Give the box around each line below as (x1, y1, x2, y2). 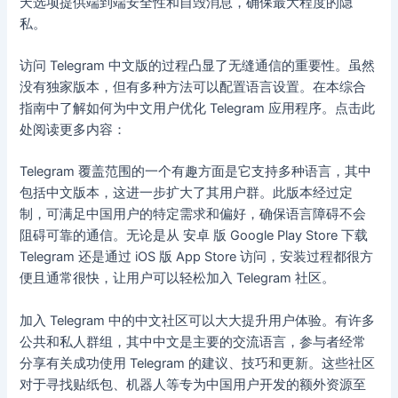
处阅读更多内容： (20, 121, 127, 138)
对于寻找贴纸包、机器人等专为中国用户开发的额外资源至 (20, 376, 367, 393)
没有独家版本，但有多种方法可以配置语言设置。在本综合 (20, 78, 367, 95)
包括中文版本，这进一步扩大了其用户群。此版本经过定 (20, 185, 354, 202)
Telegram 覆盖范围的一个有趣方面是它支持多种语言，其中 (20, 163, 372, 180)
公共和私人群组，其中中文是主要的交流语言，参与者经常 (20, 333, 367, 350)
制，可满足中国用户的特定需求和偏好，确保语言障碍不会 (20, 206, 367, 223)
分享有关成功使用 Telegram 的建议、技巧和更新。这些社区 (20, 354, 376, 371)
